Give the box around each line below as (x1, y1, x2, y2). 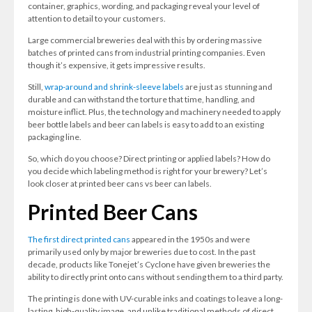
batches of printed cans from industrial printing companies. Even (28, 47, 265, 58)
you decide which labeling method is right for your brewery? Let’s (28, 166, 267, 176)
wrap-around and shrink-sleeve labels (45, 81, 184, 92)
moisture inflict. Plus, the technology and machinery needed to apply (28, 107, 281, 117)
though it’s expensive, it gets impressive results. (28, 60, 205, 70)
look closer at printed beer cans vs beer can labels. (28, 178, 212, 189)
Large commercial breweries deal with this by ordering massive (28, 35, 262, 45)
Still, (28, 81, 45, 92)
